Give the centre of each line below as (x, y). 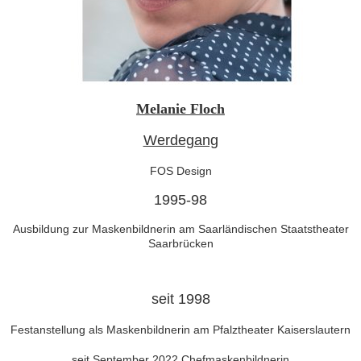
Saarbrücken (180, 243)
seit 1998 (180, 299)
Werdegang (180, 140)
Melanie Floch (180, 109)
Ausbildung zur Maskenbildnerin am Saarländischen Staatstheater (180, 229)
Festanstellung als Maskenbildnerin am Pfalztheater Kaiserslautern (180, 330)
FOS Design (180, 171)
